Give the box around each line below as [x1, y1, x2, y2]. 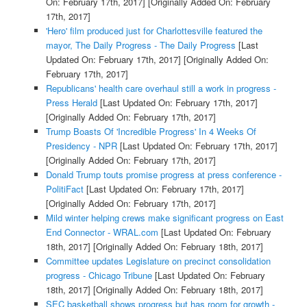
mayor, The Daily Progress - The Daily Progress [45, 38, 236, 52]
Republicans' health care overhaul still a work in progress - [45, 82, 276, 95]
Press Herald [45, 96, 97, 110]
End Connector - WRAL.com [45, 225, 158, 239]
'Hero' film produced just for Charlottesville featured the [45, 24, 262, 38]
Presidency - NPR [45, 139, 117, 153]
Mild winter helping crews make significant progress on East [45, 211, 284, 225]
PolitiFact [45, 182, 84, 196]
